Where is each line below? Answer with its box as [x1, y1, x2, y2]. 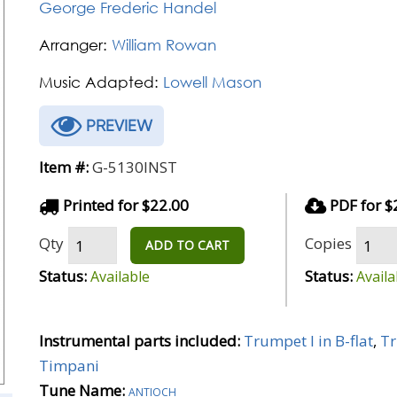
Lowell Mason [163, 73, 261, 91]
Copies [305, 232, 352, 253]
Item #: [39, 157, 89, 177]
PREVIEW [82, 116, 152, 135]
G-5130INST [92, 157, 177, 177]
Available [90, 267, 150, 286]
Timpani [39, 355, 99, 376]
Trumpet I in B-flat [244, 331, 373, 351]
